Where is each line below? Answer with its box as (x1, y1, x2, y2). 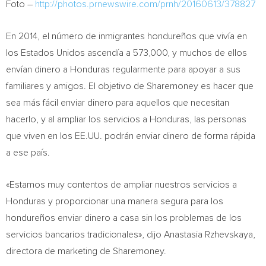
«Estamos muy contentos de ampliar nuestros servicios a (6, 180, 237, 189)
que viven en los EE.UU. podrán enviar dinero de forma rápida (6, 131, 255, 141)
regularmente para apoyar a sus (110, 65, 240, 74)
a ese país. (6, 148, 50, 157)
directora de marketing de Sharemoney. (6, 246, 166, 256)
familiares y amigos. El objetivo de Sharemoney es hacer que (6, 81, 254, 91)
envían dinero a (6, 65, 70, 74)
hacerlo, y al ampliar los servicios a (6, 115, 150, 124)
